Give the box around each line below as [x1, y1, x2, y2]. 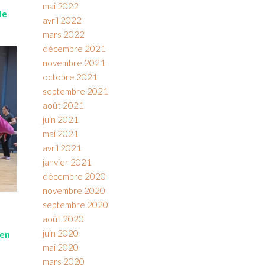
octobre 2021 [42, 72, 98, 82]
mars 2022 [42, 29, 85, 40]
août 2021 [42, 100, 84, 111]
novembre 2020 [42, 185, 105, 196]
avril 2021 [42, 143, 82, 153]
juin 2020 [42, 228, 79, 238]
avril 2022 [42, 15, 82, 25]
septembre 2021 [42, 86, 108, 96]
